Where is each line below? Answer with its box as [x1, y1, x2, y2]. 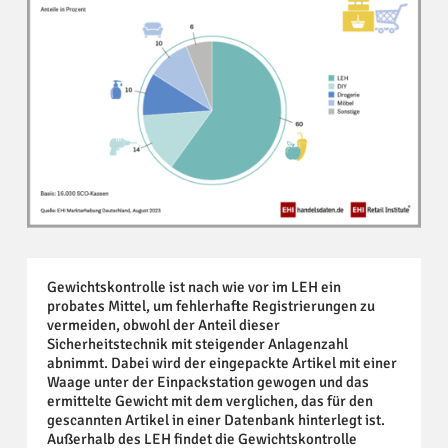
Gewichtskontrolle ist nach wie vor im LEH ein [46, 277, 341, 296]
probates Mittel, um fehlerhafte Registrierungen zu [46, 296, 375, 315]
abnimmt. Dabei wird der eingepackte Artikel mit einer [46, 353, 397, 372]
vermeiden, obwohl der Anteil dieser [46, 315, 280, 334]
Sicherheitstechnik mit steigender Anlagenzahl [46, 334, 348, 353]
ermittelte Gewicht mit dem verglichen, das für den [46, 391, 373, 410]
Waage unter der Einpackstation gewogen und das [46, 372, 369, 391]
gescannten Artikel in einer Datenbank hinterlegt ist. [46, 410, 385, 429]
